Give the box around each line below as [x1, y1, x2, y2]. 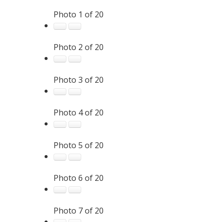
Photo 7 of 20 [53, 205, 104, 216]
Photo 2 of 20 [53, 41, 104, 53]
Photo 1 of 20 [53, 8, 104, 20]
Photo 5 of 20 [53, 139, 104, 151]
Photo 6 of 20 [53, 172, 104, 183]
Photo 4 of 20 [53, 107, 104, 118]
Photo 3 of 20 [53, 74, 104, 85]
